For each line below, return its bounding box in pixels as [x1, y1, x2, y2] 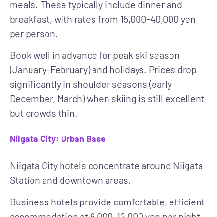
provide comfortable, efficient [77, 195, 205, 207]
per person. [10, 27, 58, 39]
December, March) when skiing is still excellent [10, 93, 204, 105]
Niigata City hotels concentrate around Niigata [10, 159, 203, 171]
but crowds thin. [10, 107, 77, 119]
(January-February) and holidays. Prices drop [10, 63, 197, 76]
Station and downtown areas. [10, 174, 131, 186]
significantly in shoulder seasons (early [10, 78, 172, 90]
